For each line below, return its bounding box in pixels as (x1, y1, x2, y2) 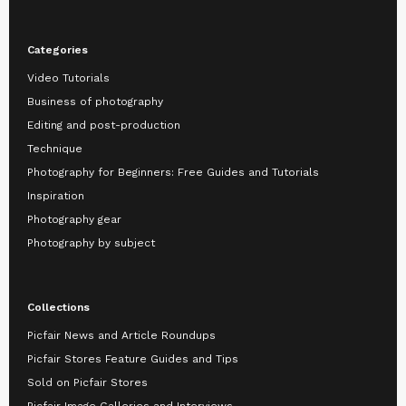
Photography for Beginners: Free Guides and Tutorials (27, 166, 319, 179)
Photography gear (27, 213, 121, 227)
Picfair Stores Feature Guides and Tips (27, 353, 238, 366)
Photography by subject (27, 237, 155, 250)
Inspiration (27, 189, 84, 203)
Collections (27, 301, 90, 314)
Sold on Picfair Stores (27, 376, 148, 390)
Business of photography (27, 95, 163, 109)
